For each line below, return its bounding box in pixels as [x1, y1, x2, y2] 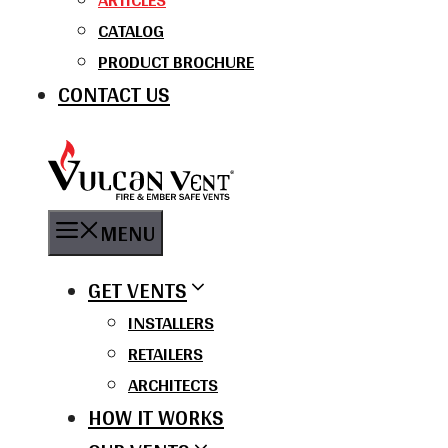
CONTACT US [58, 74, 170, 114]
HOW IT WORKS [88, 397, 224, 437]
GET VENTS [88, 270, 187, 310]
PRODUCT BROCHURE [98, 44, 254, 78]
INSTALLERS [128, 305, 214, 339]
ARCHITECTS [128, 367, 218, 401]
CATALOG [98, 13, 164, 47]
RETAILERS [128, 336, 203, 370]
